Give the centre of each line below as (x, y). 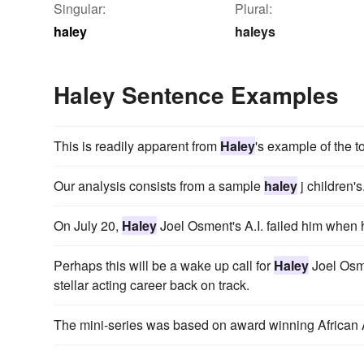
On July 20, (88, 225)
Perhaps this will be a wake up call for (164, 265)
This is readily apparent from (137, 145)
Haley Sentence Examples (196, 94)
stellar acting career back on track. (152, 284)
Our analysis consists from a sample (159, 185)
